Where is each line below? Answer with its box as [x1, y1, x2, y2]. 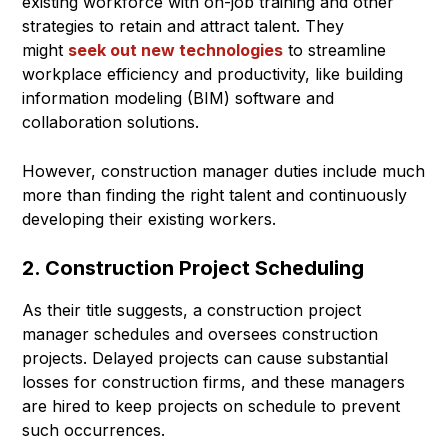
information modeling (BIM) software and [22, 88, 334, 109]
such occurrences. [22, 420, 165, 441]
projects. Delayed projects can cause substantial [22, 348, 388, 369]
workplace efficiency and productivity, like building [22, 64, 403, 85]
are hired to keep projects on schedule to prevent [22, 396, 400, 417]
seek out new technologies [68, 40, 283, 61]
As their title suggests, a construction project [22, 300, 361, 321]
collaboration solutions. [22, 112, 199, 133]
